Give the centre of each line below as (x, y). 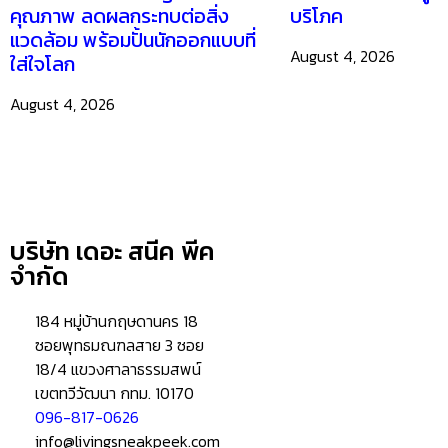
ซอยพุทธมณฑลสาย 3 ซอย (119, 345)
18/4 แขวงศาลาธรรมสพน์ (118, 369)
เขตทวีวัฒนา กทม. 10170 (114, 393)
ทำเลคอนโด (297, 385)
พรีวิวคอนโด (301, 335)
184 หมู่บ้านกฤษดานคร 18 (116, 321)
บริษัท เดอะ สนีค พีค (112, 251)
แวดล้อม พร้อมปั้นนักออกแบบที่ (133, 40)
